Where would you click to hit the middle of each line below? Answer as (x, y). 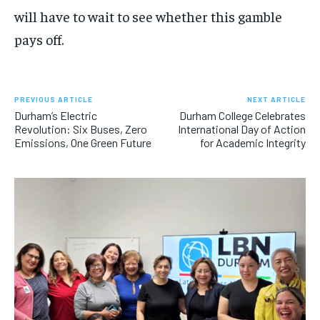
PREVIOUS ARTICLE (54, 99)
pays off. (39, 39)
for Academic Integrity (252, 142)
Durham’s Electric (56, 115)
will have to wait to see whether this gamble (148, 16)
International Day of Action (241, 129)
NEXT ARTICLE (276, 99)
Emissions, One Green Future (83, 142)
